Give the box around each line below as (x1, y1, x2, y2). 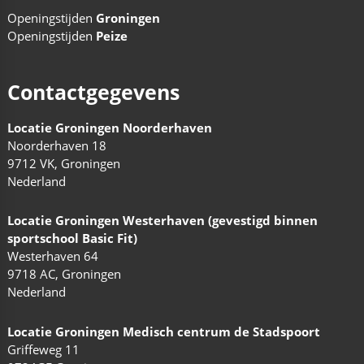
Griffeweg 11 (6, 340, 80, 357)
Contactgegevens (6, 78, 180, 106)
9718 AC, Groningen (6, 266, 121, 283)
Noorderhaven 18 (6, 137, 106, 154)
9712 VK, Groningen (6, 155, 120, 172)
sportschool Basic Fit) (6, 230, 137, 247)
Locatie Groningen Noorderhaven (6, 119, 212, 136)
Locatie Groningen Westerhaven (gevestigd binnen (6, 212, 318, 229)
